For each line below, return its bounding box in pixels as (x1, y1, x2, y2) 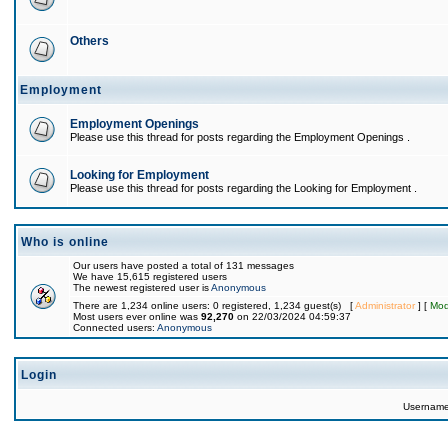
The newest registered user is (73, 282, 211, 293)
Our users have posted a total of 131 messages (73, 260, 294, 271)
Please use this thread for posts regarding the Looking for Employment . (70, 182, 417, 194)
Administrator (355, 300, 415, 311)
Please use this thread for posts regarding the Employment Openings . (70, 131, 410, 143)
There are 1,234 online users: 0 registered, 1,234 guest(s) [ (73, 300, 355, 311)
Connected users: (73, 322, 157, 333)
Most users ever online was (73, 311, 201, 322)
